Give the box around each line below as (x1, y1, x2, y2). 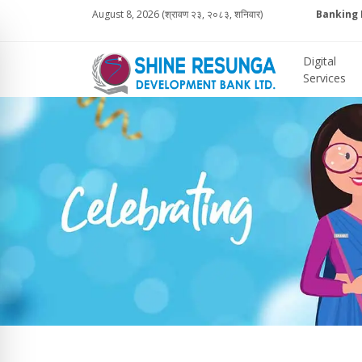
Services (302, 69, 346, 86)
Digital (302, 53, 336, 69)
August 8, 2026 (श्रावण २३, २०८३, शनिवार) (92, 7, 263, 21)
